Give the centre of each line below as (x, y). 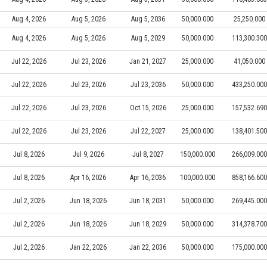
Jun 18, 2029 (148, 224)
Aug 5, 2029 (148, 38)
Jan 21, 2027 (148, 61)
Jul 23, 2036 (148, 84)
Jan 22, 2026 (88, 247)
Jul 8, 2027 (148, 154)
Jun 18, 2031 (148, 201)
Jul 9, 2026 (88, 154)
